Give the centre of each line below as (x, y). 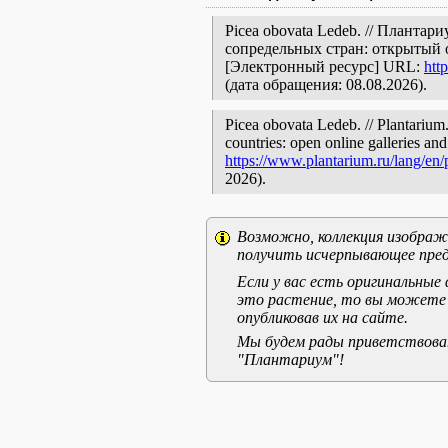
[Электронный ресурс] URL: (324, 66)
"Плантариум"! (290, 359)
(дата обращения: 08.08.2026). (326, 84)
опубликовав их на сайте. (322, 317)
